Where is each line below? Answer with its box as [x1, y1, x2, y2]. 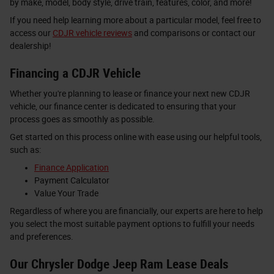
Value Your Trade [34, 188, 98, 198]
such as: [10, 145, 41, 155]
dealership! [10, 40, 51, 51]
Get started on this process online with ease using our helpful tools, [10, 132, 262, 142]
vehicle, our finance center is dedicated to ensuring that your [10, 102, 236, 111]
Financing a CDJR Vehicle [10, 65, 141, 81]
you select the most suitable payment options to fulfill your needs [10, 219, 254, 229]
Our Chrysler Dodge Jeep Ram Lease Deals [10, 257, 229, 272]
